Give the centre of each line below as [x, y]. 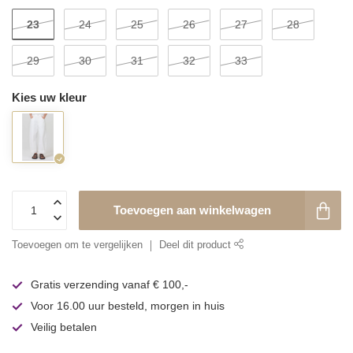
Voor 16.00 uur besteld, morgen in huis [128, 306]
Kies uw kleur [49, 97]
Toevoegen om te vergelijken [77, 245]
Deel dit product [197, 245]
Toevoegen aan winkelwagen [192, 210]
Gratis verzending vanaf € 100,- [110, 284]
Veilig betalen [64, 327]
